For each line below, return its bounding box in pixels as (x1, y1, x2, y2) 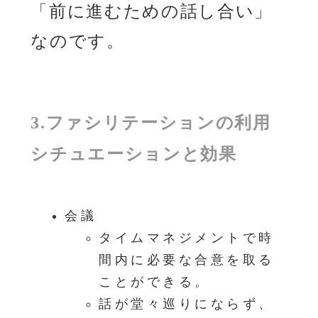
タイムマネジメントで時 (99, 230, 275, 245)
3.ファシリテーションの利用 (31, 113, 271, 132)
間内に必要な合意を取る (99, 252, 275, 267)
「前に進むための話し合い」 (31, 1, 273, 21)
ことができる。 (99, 274, 211, 289)
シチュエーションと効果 (31, 144, 237, 163)
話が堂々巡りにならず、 (99, 296, 275, 311)
